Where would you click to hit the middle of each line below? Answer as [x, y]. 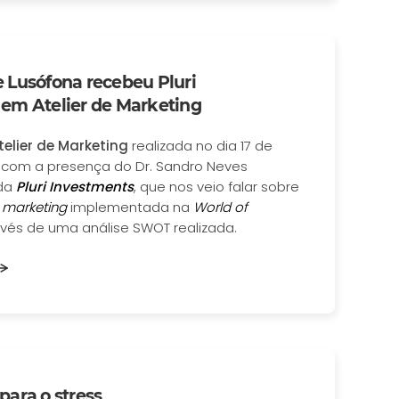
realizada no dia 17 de [202, 146]
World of [220, 208]
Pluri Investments [75, 187]
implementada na [130, 208]
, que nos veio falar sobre [216, 187]
